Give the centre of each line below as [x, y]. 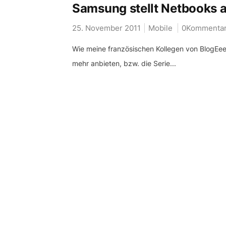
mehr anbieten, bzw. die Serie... [124, 63]
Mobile [160, 28]
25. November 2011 [106, 28]
